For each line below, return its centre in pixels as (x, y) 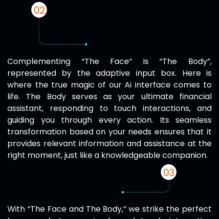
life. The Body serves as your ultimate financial (109, 97)
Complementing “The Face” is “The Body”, (109, 62)
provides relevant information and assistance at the (109, 144)
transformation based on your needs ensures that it (109, 132)
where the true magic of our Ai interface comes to (109, 85)
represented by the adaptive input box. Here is (109, 73)
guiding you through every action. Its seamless (109, 120)
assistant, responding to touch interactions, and (109, 109)
